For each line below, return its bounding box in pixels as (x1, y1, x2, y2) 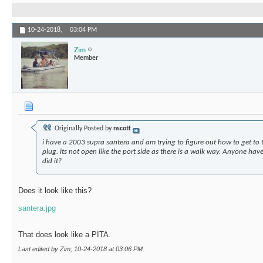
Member (74, 53, 98, 61)
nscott (113, 125, 131, 133)
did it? (42, 157, 62, 166)
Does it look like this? (18, 186, 92, 195)
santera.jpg (18, 204, 56, 213)
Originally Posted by (53, 125, 113, 133)
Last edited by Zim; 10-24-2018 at (18, 245, 116, 253)
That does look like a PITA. (18, 230, 111, 240)
